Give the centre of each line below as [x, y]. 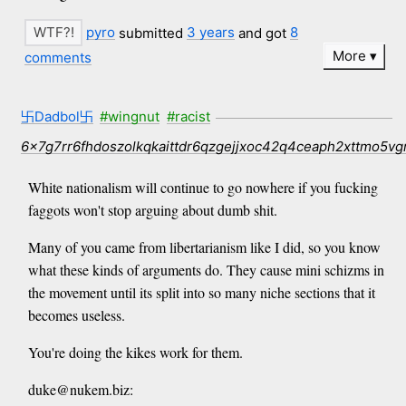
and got [263, 33]
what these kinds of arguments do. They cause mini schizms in [206, 270]
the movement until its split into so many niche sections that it [201, 293]
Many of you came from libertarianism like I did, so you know [204, 247]
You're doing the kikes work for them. [135, 353]
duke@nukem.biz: [80, 390]
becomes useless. [76, 315]
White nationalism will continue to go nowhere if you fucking [203, 188]
